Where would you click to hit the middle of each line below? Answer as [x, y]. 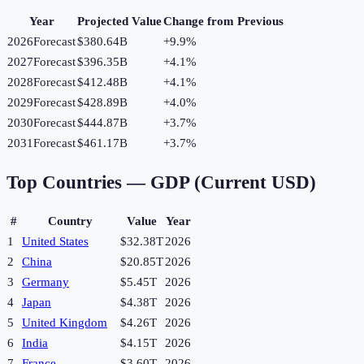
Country [70, 221]
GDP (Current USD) [233, 182]
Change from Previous [223, 22]
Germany [45, 282]
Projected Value [119, 22]
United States [55, 242]
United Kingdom [65, 323]
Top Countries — [78, 182]
